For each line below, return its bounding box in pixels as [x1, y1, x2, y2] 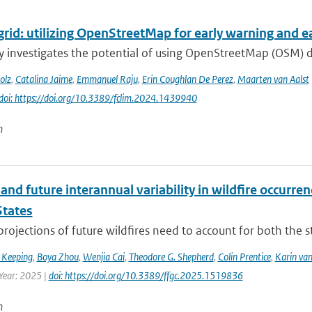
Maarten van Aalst [237, 72, 309, 86]
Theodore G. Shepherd [128, 250, 214, 263]
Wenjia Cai [82, 250, 125, 263]
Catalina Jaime [15, 72, 72, 86]
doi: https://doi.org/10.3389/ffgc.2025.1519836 [48, 269, 243, 282]
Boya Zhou [36, 250, 79, 263]
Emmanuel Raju [76, 72, 138, 86]
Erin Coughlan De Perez [141, 72, 233, 86]
